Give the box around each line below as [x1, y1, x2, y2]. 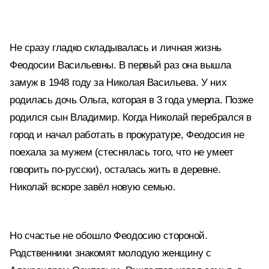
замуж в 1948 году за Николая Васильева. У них [10, 77, 227, 88]
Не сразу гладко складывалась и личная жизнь [10, 42, 222, 53]
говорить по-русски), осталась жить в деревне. [10, 164, 221, 175]
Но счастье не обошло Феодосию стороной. [10, 230, 208, 241]
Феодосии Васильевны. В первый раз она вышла [10, 59, 231, 71]
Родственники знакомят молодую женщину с [10, 247, 211, 259]
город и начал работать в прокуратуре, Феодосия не [10, 129, 244, 141]
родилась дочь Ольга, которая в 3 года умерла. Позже [10, 94, 253, 106]
